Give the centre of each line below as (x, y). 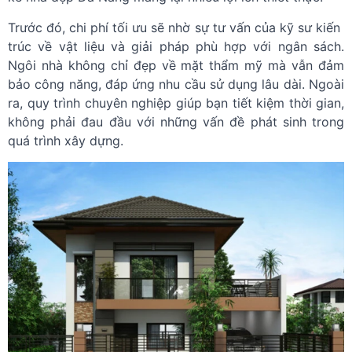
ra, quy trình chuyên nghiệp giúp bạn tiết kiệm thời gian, (176, 103)
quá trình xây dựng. (66, 141)
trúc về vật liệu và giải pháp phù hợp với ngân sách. (176, 46)
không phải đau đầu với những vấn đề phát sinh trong (176, 122)
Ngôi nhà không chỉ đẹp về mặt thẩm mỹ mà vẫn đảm (176, 65)
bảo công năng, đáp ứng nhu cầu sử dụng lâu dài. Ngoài (176, 84)
